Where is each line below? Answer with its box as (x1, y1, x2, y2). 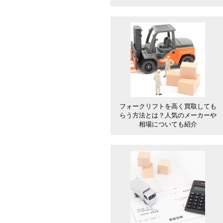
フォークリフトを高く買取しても (119, 103, 217, 110)
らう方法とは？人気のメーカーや (119, 111, 217, 119)
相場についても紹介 (138, 120, 197, 128)
